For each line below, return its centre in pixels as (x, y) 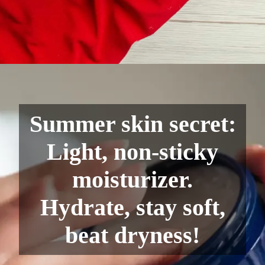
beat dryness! (132, 235)
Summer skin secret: (132, 124)
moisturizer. (132, 179)
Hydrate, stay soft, (132, 207)
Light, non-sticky (132, 151)
